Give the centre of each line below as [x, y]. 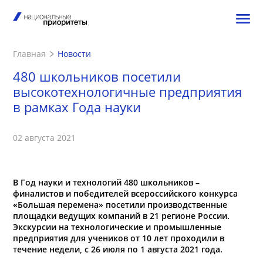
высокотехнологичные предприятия [127, 92]
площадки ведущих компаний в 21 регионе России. [121, 216]
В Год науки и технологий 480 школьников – [106, 182]
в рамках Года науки [77, 107]
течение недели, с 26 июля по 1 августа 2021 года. [118, 249]
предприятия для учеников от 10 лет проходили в [119, 238]
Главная [29, 54]
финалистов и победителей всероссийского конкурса [125, 193]
